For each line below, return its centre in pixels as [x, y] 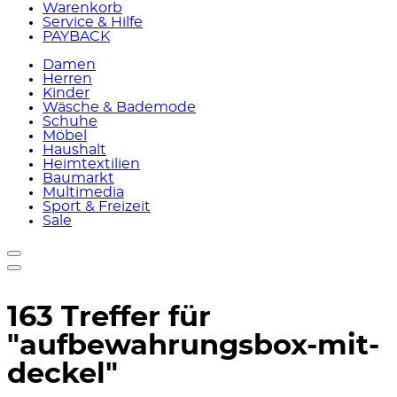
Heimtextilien [91, 164]
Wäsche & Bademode [119, 107]
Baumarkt [78, 178]
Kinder [66, 93]
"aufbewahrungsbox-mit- [193, 346]
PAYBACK [76, 36]
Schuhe [70, 121]
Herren [67, 79]
